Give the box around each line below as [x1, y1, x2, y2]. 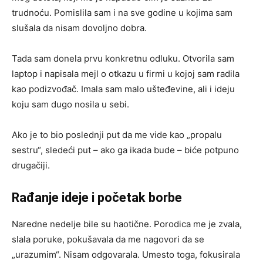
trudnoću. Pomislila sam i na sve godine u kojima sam [12, 7, 232, 18]
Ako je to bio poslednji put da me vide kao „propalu [12, 129, 222, 140]
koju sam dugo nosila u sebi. [12, 99, 129, 110]
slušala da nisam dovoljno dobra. [12, 22, 147, 33]
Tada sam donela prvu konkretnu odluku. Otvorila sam [12, 53, 234, 64]
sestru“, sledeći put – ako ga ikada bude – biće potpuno [12, 144, 239, 156]
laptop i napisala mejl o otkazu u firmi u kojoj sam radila [12, 68, 240, 79]
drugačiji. [12, 160, 50, 171]
